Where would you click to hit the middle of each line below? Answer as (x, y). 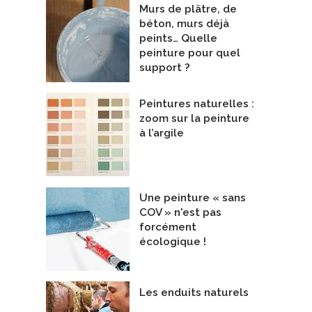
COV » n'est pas (180, 213)
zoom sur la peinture (194, 118)
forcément (168, 227)
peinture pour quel (190, 53)
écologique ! (173, 242)
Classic (177, 40)
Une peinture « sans (193, 198)
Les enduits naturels (194, 292)
